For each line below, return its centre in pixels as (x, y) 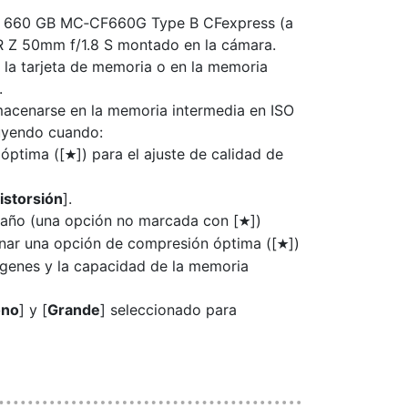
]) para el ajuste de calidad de (180, 154)
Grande (74, 310)
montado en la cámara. (194, 45)
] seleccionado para (168, 310)
